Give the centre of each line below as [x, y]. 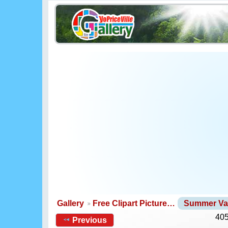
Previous [90, 220]
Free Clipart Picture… [134, 203]
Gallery [70, 203]
